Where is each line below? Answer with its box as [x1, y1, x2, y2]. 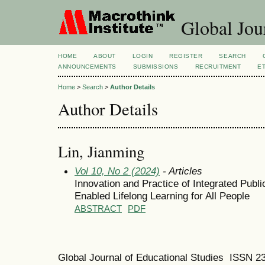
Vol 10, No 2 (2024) [75, 164, 160, 177]
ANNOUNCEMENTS [58, 63, 117, 70]
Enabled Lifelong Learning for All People [75, 189, 250, 202]
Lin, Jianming [58, 140, 144, 162]
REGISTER [169, 53, 203, 59]
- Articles [160, 164, 202, 177]
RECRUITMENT [195, 63, 241, 70]
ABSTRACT [75, 203, 122, 214]
